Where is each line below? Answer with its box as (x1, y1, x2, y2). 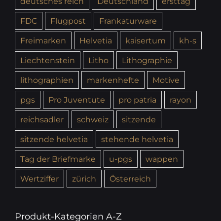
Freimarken (20, 36, 66, 46)
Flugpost (50, 16, 86, 26)
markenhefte (87, 75, 139, 85)
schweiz (77, 114, 109, 125)
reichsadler (20, 114, 64, 125)
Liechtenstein (20, 55, 75, 66)
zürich (72, 174, 96, 184)
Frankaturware (99, 16, 157, 26)
